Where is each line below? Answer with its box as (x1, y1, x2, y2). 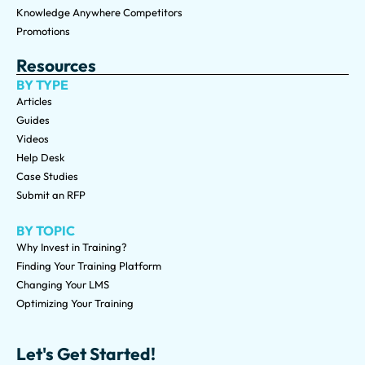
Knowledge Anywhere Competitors (16, 5, 182, 19)
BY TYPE (16, 76, 68, 93)
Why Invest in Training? (16, 240, 127, 253)
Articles (16, 94, 52, 108)
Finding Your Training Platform (16, 258, 161, 272)
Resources (16, 54, 96, 76)
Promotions (16, 24, 70, 37)
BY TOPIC (16, 222, 75, 239)
